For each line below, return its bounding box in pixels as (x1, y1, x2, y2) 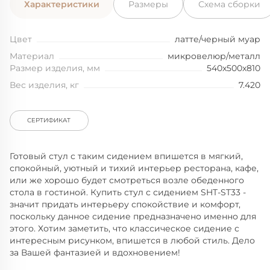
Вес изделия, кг (10, 80, 79, 91)
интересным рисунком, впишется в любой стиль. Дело (10, 235, 255, 246)
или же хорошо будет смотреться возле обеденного (10, 175, 244, 186)
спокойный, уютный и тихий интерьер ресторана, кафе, (10, 163, 259, 174)
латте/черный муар (175, 34, 260, 45)
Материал (10, 51, 54, 62)
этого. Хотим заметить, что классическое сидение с (10, 223, 239, 234)
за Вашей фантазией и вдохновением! (10, 247, 180, 259)
